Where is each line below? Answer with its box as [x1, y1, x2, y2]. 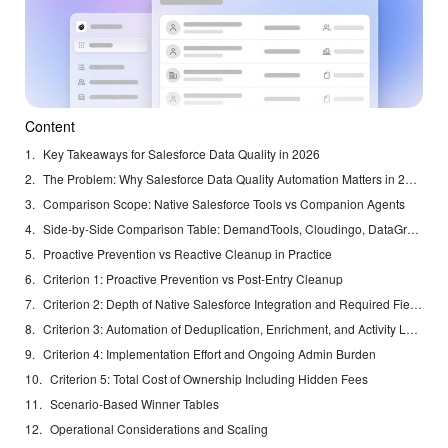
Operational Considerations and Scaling [50, 420, 268, 438]
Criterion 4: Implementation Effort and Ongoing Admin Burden [43, 345, 376, 363]
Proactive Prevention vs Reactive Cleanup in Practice [43, 245, 332, 263]
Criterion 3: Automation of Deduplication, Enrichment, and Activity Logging [406, 320, 418, 338]
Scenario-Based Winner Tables [50, 395, 219, 413]
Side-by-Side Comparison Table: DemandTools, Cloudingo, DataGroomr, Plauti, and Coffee [407, 220, 419, 238]
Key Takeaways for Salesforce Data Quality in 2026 [43, 145, 320, 163]
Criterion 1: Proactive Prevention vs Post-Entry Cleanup [43, 270, 343, 288]
